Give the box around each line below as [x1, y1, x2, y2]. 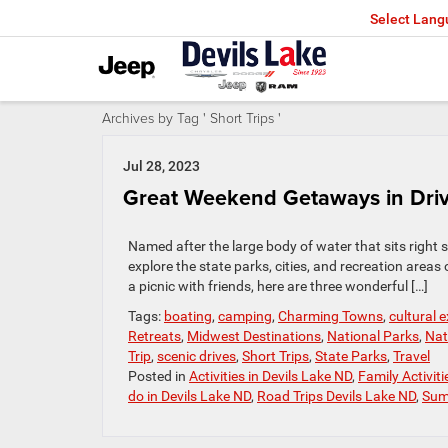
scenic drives [157, 348, 236, 364]
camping [218, 308, 272, 324]
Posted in [128, 368, 189, 384]
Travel [393, 348, 430, 364]
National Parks [327, 328, 419, 344]
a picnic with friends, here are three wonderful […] [128, 278, 428, 294]
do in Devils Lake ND [128, 388, 251, 404]
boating [164, 308, 212, 324]
